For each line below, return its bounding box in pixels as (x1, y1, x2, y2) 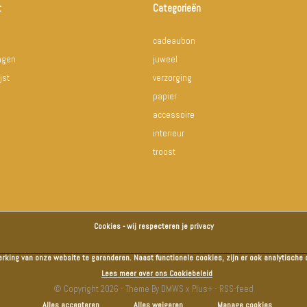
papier (153, 90, 177, 102)
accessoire (153, 108, 195, 121)
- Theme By (119, 282, 161, 295)
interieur (153, 127, 185, 139)
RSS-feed (219, 282, 254, 295)
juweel (153, 53, 178, 65)
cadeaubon (153, 34, 196, 47)
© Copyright (53, 282, 101, 295)
